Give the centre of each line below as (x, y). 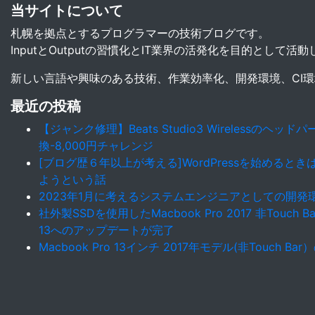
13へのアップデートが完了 (107, 230)
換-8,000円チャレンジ (96, 146)
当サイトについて (67, 11)
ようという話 (72, 179)
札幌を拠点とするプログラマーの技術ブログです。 (140, 33)
